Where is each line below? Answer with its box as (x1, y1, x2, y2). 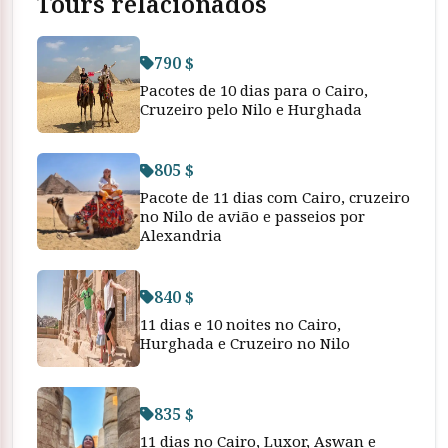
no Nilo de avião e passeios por (140, 206, 365, 226)
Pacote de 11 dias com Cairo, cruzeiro (140, 187, 410, 207)
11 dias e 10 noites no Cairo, (140, 313, 341, 334)
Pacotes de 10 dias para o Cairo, (140, 79, 368, 100)
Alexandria (140, 225, 222, 245)
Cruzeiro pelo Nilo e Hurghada (140, 98, 362, 119)
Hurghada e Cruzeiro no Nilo (140, 332, 350, 353)
